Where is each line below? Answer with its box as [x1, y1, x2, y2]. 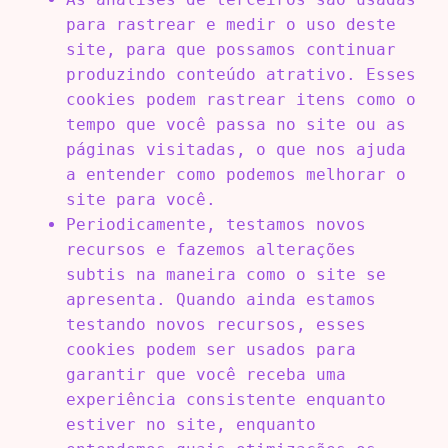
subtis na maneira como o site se [65, 264, 386, 284]
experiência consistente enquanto [65, 389, 386, 409]
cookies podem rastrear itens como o [65, 89, 416, 109]
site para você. [65, 189, 216, 209]
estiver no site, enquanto [65, 414, 316, 434]
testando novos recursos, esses [65, 314, 366, 334]
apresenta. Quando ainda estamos [65, 289, 376, 309]
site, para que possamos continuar [65, 39, 396, 59]
